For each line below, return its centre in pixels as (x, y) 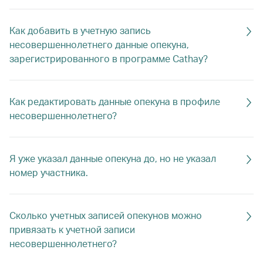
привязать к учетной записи (72, 229)
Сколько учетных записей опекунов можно (106, 215)
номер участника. (49, 172)
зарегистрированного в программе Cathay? (109, 58)
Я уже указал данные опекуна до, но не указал (113, 158)
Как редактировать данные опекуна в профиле (115, 101)
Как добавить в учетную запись (80, 30)
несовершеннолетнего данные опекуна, (99, 44)
